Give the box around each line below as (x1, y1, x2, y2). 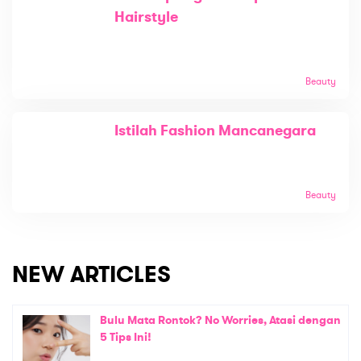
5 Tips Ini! (100, 329, 151, 345)
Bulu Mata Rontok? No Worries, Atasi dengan (100, 312, 341, 328)
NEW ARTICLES (12, 259, 171, 290)
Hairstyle (114, 6, 179, 27)
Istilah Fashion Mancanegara (114, 120, 317, 140)
